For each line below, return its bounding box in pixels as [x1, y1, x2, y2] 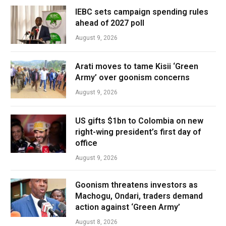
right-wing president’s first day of [75, 127, 201, 137]
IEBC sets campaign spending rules [75, 7, 208, 17]
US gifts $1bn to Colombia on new [75, 116, 203, 126]
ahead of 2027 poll [75, 18, 144, 28]
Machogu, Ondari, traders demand [75, 191, 203, 201]
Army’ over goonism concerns [75, 72, 190, 82]
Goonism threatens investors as [75, 180, 198, 190]
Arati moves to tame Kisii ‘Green [75, 61, 198, 71]
